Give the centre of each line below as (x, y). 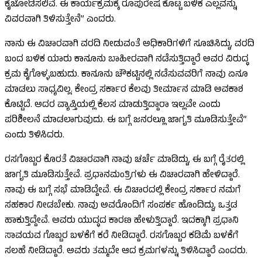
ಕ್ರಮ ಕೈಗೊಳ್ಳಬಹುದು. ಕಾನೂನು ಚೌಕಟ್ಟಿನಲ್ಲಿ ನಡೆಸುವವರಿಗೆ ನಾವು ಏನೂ (126, 75)
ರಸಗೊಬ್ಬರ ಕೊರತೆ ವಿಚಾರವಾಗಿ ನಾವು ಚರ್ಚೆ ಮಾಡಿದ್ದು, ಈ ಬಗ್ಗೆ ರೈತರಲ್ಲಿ (124, 161)
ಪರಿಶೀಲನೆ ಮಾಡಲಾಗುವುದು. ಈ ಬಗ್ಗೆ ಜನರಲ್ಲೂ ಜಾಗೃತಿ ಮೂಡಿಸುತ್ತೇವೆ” (126, 121)
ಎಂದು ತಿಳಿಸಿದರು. (35, 136)
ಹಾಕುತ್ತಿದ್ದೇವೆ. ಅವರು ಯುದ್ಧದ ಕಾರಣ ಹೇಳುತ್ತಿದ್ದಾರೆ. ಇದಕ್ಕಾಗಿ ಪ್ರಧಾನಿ (122, 221)
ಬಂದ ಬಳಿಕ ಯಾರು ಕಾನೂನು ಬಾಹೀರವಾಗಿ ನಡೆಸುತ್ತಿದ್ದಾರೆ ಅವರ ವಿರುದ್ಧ (127, 60)
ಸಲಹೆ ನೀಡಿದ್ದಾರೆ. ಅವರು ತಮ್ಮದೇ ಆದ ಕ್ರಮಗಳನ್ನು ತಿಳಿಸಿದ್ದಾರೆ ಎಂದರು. (126, 252)
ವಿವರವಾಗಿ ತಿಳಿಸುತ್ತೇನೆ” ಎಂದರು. (60, 20)
